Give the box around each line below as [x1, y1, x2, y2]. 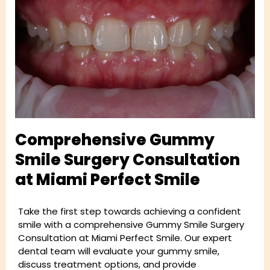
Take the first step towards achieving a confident [18, 205, 241, 218]
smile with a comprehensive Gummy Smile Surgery [18, 218, 244, 231]
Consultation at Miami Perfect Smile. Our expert [18, 231, 232, 245]
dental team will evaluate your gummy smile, [18, 245, 219, 258]
